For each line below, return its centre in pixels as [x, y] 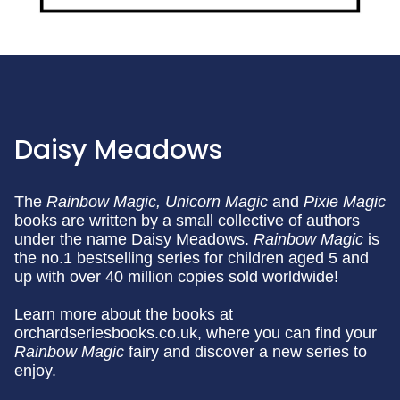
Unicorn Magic [217, 202]
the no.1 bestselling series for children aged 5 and [192, 258]
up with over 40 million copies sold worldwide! [176, 277]
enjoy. [35, 371]
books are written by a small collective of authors [187, 221]
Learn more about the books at [124, 314]
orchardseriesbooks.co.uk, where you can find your [196, 333]
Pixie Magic [345, 202]
